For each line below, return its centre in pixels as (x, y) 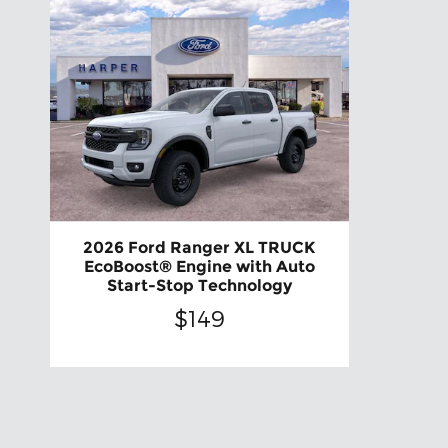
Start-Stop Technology (199, 286)
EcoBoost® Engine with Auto (199, 267)
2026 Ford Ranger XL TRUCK (199, 248)
